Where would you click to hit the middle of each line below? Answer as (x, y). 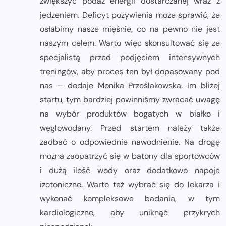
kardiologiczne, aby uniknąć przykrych (130, 213)
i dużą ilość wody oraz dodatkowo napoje (130, 171)
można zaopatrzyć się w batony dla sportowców (130, 156)
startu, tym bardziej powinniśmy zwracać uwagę (130, 100)
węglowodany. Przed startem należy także (130, 128)
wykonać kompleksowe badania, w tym (130, 199)
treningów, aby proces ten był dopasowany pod (130, 72)
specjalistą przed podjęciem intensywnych (130, 58)
